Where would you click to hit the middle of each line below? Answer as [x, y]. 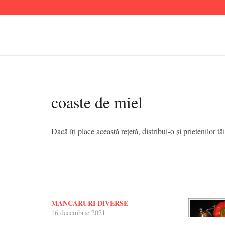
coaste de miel [97, 102]
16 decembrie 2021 [78, 212]
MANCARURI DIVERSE [90, 203]
